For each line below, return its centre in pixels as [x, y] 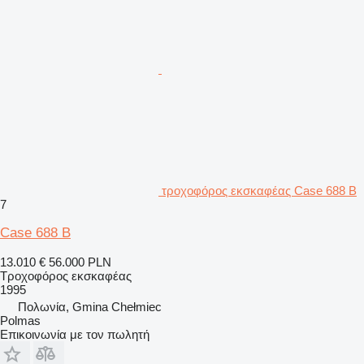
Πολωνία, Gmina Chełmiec [90, 306]
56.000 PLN [80, 262]
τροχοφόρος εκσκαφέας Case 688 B [259, 190]
